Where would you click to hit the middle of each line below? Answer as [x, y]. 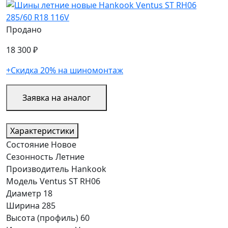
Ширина [23, 205]
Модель [22, 181]
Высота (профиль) [42, 218]
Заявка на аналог [56, 97]
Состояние [27, 144]
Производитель [38, 169]
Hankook [89, 169]
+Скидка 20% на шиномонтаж [65, 70]
